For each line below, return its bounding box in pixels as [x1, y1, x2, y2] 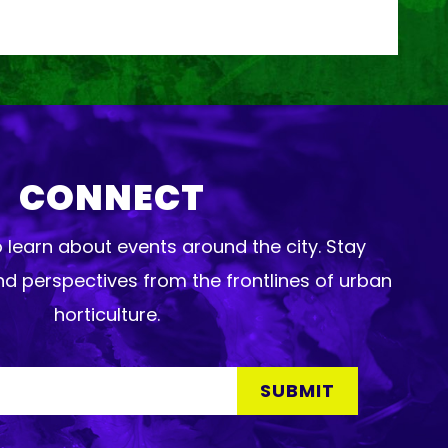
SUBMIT [260, 378, 335, 404]
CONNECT [19, 173, 205, 223]
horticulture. [54, 302, 170, 328]
